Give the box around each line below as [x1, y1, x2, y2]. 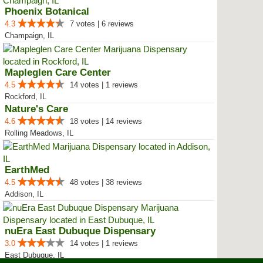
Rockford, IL [5, 92, 46, 101]
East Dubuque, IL [5, 251, 64, 259]
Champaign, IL [5, 31, 54, 40]
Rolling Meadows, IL [5, 129, 73, 137]
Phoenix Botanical [5, 6, 89, 17]
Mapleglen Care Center [5, 67, 111, 78]
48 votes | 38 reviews [70, 178, 142, 187]
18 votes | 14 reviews [70, 117, 142, 126]
